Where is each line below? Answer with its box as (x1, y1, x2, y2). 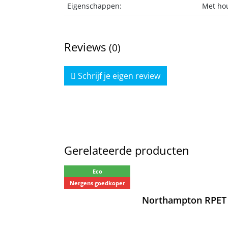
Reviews (64, 39, 109, 54)
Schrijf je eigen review (76, 70, 160, 81)
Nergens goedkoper (69, 179, 125, 187)
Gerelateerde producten (64, 142, 189, 158)
